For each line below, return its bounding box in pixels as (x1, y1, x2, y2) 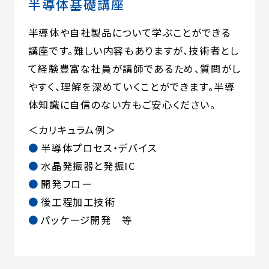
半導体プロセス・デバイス (41, 140, 157, 155)
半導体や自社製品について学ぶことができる (28, 25, 231, 40)
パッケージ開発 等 (41, 212, 133, 227)
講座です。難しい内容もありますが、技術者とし (28, 43, 239, 58)
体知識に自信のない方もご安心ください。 (28, 97, 216, 112)
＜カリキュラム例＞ (28, 122, 116, 137)
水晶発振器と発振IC (41, 158, 136, 173)
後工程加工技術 (41, 194, 115, 209)
